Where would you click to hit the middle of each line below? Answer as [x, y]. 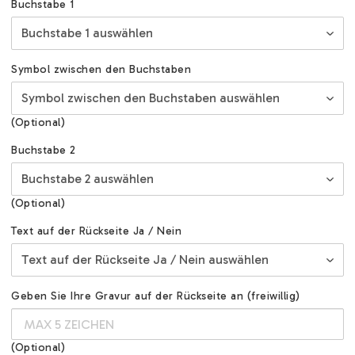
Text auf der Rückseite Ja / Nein [96, 231]
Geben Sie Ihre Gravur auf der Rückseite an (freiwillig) [156, 296]
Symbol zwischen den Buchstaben [101, 70]
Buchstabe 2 [44, 151]
